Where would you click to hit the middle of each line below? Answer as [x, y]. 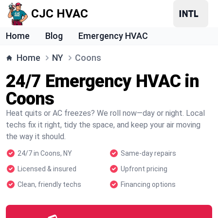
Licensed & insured [47, 169]
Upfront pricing [144, 169]
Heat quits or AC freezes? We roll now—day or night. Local [105, 113]
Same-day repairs [148, 153]
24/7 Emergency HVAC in [103, 81]
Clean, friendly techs [49, 184]
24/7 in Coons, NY [45, 153]
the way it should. [36, 136]
